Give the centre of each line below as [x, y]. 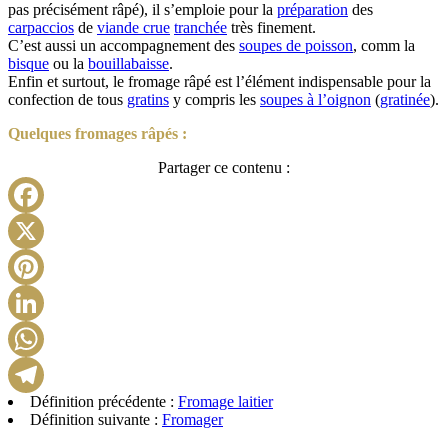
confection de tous [67, 99]
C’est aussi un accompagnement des [123, 45]
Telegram [253, 408]
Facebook [255, 228]
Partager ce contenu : [224, 167]
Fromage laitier [225, 401]
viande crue [133, 27]
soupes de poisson [296, 45]
